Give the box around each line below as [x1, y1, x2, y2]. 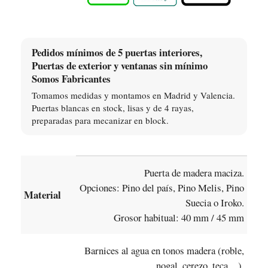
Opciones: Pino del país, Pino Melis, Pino [79, 180, 244, 194]
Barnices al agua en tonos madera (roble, [84, 243, 244, 257]
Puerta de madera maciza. [144, 165, 244, 179]
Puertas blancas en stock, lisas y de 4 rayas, [31, 102, 194, 114]
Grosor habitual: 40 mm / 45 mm [113, 210, 244, 224]
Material [23, 187, 61, 202]
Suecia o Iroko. [185, 195, 244, 209]
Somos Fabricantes [31, 71, 111, 87]
